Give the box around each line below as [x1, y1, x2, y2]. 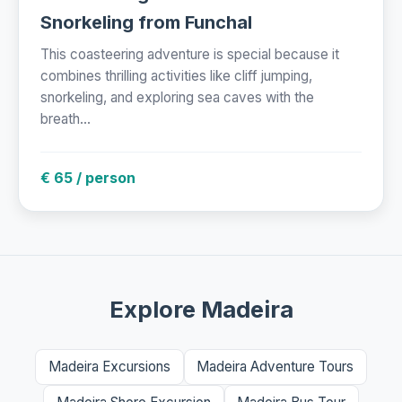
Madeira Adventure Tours [197, 357, 354, 375]
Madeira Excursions [48, 357, 170, 375]
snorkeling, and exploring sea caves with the [40, 88, 314, 106]
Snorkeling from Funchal [40, 11, 252, 33]
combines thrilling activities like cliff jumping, [40, 66, 312, 84]
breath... [40, 109, 91, 127]
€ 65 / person [40, 168, 135, 187]
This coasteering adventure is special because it [40, 45, 339, 63]
